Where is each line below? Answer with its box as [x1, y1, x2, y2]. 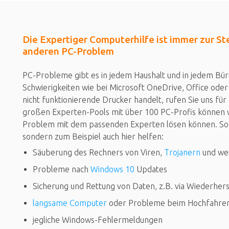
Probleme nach [33, 164, 90, 174]
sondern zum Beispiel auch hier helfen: [22, 131, 164, 141]
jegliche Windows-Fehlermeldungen [33, 215, 163, 224]
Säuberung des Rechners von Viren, [33, 147, 164, 157]
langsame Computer [33, 198, 107, 208]
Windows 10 [90, 164, 134, 174]
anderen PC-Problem [22, 45, 114, 57]
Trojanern [164, 147, 200, 157]
